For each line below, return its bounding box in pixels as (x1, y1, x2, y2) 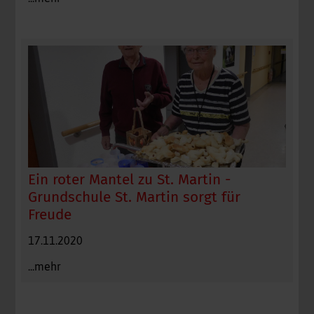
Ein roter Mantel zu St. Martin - (28, 171, 231, 189)
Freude (28, 206, 72, 224)
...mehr (28, 260, 62, 273)
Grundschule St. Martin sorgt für (28, 189, 241, 207)
